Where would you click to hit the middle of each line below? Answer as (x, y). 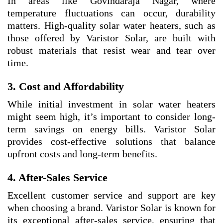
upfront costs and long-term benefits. (82, 154)
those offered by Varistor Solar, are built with (111, 38)
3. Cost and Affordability (66, 87)
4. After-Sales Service (57, 178)
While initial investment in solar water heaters (111, 104)
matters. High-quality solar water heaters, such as (111, 26)
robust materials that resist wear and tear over (111, 51)
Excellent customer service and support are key (111, 195)
